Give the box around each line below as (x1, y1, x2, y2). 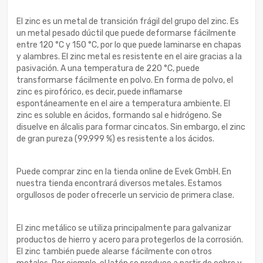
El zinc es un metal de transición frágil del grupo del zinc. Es (16, 16, 239, 26)
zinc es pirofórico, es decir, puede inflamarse (16, 86, 183, 97)
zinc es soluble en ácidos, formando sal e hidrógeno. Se (16, 110, 222, 120)
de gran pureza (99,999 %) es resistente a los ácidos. (16, 133, 214, 144)
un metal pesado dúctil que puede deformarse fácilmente (16, 28, 236, 38)
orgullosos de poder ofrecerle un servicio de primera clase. (16, 190, 234, 200)
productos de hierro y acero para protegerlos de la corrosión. (16, 234, 243, 245)
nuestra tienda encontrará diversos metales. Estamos (16, 178, 222, 188)
